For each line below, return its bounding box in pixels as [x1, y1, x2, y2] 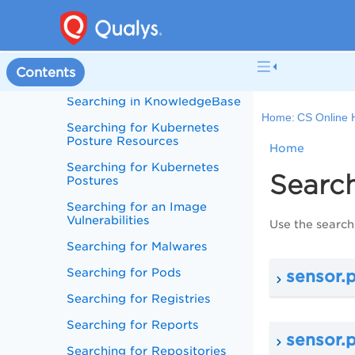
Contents [16, 64, 75, 80]
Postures [67, 174, 120, 187]
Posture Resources [67, 134, 180, 147]
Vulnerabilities [67, 213, 151, 227]
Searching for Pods [67, 265, 182, 279]
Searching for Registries [67, 292, 212, 305]
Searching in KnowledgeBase [67, 94, 242, 108]
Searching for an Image [67, 200, 208, 213]
